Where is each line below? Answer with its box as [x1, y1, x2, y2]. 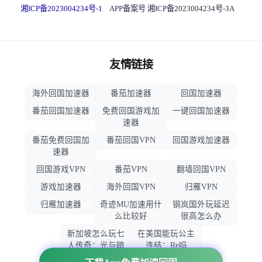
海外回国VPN [106, 182, 156, 191]
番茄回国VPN [106, 136, 156, 144]
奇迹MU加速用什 [100, 200, 162, 209]
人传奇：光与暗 [67, 241, 125, 250]
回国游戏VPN [36, 165, 85, 174]
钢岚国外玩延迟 [173, 200, 230, 209]
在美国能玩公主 [137, 229, 195, 238]
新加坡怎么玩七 [67, 229, 125, 238]
